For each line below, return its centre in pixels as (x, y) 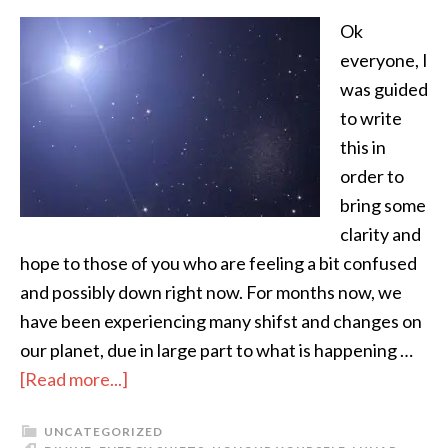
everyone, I (384, 60)
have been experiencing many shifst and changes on (221, 321)
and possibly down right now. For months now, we (211, 292)
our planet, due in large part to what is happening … (216, 350)
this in (363, 147)
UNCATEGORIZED (103, 432)
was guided (384, 89)
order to (372, 176)
